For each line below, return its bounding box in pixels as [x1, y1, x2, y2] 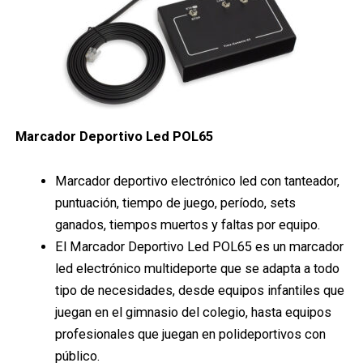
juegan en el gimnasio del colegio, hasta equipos [55, 305, 332, 321]
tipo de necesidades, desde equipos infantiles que [55, 283, 345, 299]
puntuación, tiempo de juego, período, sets [55, 195, 297, 211]
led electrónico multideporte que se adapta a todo [55, 261, 340, 277]
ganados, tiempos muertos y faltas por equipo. [55, 217, 321, 233]
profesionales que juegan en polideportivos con [55, 327, 327, 343]
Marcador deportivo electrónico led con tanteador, [55, 173, 340, 190]
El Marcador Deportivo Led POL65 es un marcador [55, 239, 344, 255]
